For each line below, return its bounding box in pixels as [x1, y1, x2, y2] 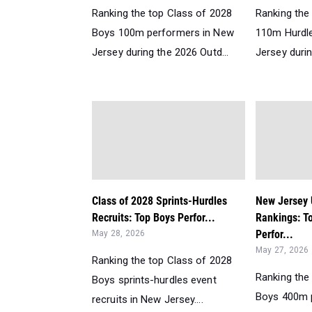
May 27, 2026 [256, 245, 309, 255]
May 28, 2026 [92, 228, 146, 238]
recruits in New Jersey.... [92, 293, 203, 306]
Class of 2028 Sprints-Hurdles [92, 194, 227, 208]
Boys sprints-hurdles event [92, 274, 217, 286]
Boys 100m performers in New [92, 26, 234, 39]
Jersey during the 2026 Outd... [92, 46, 229, 58]
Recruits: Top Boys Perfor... [92, 211, 215, 224]
